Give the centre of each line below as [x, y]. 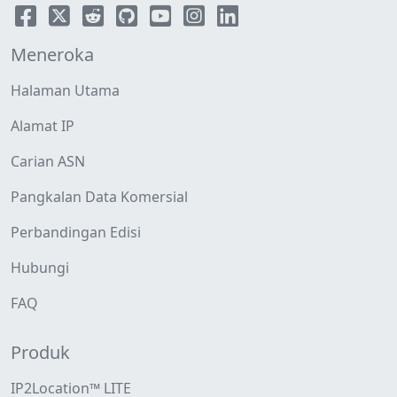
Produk [40, 352]
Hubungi [40, 268]
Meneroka [52, 54]
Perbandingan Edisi [76, 232]
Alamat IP [43, 126]
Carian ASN [48, 161]
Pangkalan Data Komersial [99, 197]
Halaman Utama [65, 90]
